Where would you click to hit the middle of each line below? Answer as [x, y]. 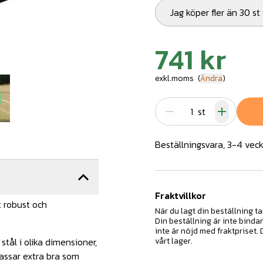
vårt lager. [174, 241]
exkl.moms [174, 78]
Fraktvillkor [181, 195]
